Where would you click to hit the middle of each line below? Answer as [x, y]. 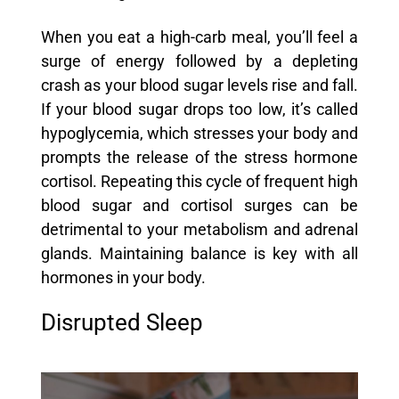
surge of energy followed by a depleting [199, 61]
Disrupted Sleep [122, 322]
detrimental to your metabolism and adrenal [199, 229]
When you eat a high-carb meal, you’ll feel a [199, 37]
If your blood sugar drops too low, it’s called [199, 109]
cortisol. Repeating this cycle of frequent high [199, 181]
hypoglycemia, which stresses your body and [199, 133]
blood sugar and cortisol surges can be [199, 205]
